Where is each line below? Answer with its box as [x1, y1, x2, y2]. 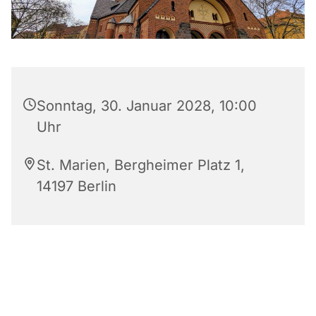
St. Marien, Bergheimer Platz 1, [37, 156, 245, 174]
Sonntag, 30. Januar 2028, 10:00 [37, 97, 257, 114]
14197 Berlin [37, 177, 116, 195]
